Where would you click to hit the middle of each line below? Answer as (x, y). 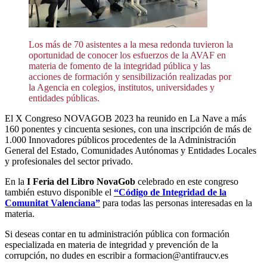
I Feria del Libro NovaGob (81, 182)
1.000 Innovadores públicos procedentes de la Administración (120, 140)
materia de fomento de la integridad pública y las (119, 66)
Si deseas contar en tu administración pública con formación (117, 234)
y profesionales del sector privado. (69, 162)
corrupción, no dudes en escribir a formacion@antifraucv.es (117, 256)
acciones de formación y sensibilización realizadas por (130, 77)
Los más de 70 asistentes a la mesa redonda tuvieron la (131, 45)
